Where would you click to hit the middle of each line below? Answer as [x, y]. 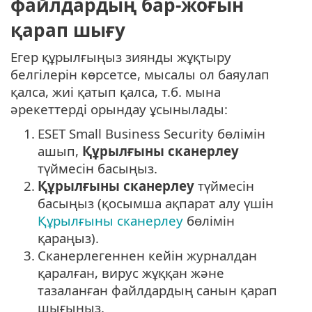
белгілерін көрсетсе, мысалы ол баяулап [140, 75]
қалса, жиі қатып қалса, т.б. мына [116, 92]
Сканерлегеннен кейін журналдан [147, 256]
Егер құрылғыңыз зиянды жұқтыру [121, 57]
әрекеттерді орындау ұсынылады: [119, 109]
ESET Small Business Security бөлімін [151, 134]
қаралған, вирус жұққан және [131, 273]
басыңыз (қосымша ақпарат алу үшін [156, 203]
